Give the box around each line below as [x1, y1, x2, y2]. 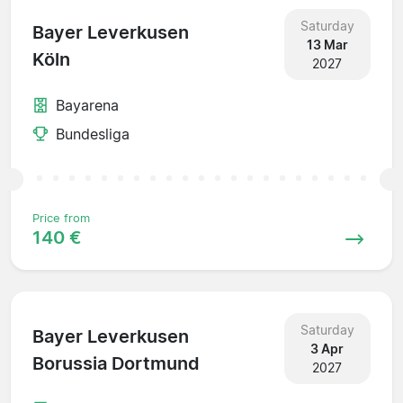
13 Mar [306, 36, 348, 52]
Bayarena [56, 95, 119, 114]
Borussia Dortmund [32, 353, 200, 375]
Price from [32, 210, 90, 225]
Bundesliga [56, 124, 130, 143]
